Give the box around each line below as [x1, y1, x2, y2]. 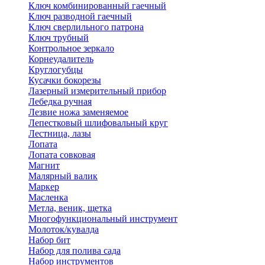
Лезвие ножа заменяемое [28, 107, 128, 118]
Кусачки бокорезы [28, 75, 101, 86]
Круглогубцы [28, 64, 83, 75]
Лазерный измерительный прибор [28, 86, 166, 96]
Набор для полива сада [28, 245, 121, 256]
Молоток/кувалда [28, 224, 99, 235]
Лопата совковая [28, 150, 95, 160]
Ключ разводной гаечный [28, 11, 132, 22]
